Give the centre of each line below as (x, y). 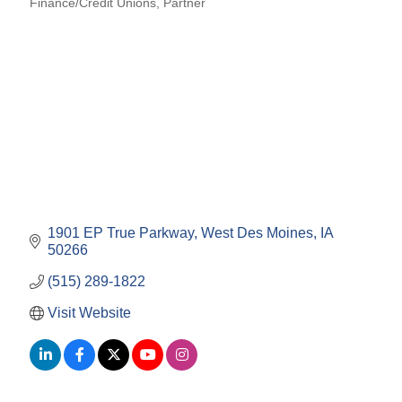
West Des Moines (257, 233)
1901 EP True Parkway (121, 233)
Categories (58, 15)
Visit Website (89, 313)
